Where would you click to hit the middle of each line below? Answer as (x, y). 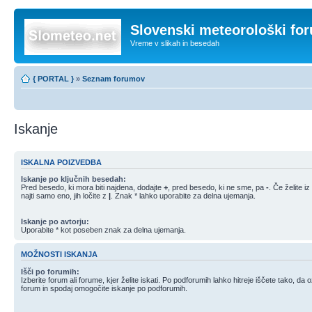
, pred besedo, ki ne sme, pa (217, 187)
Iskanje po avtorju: (55, 221)
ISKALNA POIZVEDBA (61, 162)
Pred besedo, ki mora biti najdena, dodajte (92, 187)
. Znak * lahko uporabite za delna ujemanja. (183, 196)
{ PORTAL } (53, 78)
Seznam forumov (114, 78)
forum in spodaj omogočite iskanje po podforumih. (104, 288)
